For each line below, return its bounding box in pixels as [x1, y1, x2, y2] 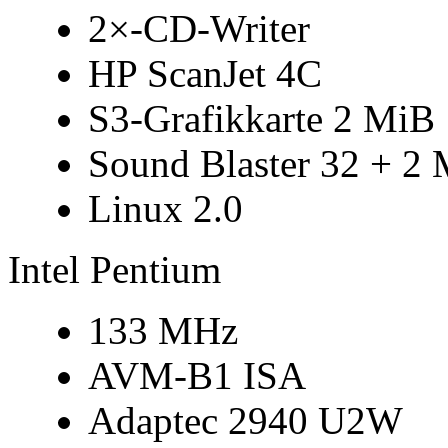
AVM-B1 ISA [88, 354, 306, 397]
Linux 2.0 [88, 187, 243, 230]
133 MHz [88, 309, 238, 352]
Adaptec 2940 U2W [88, 399, 403, 442]
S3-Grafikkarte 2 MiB [88, 97, 435, 140]
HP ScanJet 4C [88, 52, 322, 95]
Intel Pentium [8, 248, 221, 291]
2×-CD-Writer [88, 7, 310, 50]
